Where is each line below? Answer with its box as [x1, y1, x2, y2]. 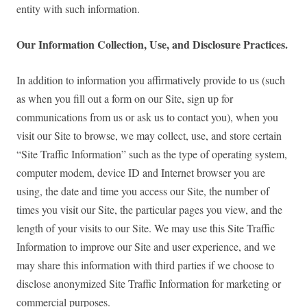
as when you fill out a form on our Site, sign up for [16, 91, 233, 106]
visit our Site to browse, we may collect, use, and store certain [16, 128, 282, 143]
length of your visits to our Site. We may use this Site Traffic [16, 221, 275, 236]
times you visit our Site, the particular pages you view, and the [16, 202, 282, 217]
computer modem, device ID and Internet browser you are [16, 165, 265, 180]
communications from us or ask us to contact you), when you [16, 110, 278, 125]
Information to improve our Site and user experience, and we [16, 239, 275, 254]
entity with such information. [16, 1, 140, 16]
